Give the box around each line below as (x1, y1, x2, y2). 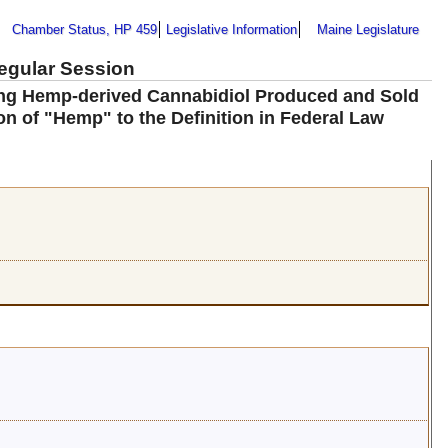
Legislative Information (166, 21, 297, 37)
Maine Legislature (317, 21, 419, 37)
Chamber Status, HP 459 (12, 21, 157, 37)
